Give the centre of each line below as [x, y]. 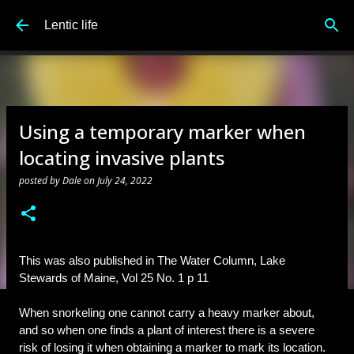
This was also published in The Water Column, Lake [152, 261]
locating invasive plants [122, 158]
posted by [41, 181]
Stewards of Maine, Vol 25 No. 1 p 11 [114, 278]
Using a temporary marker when [162, 132]
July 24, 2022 [125, 181]
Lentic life [71, 25]
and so [38, 330]
